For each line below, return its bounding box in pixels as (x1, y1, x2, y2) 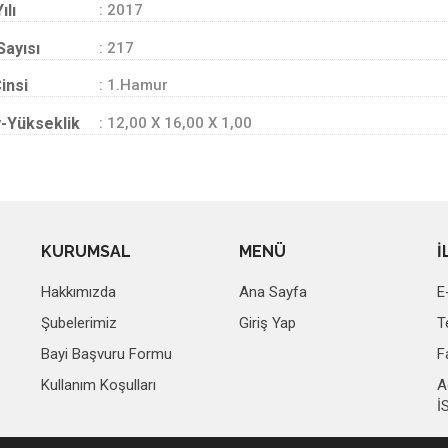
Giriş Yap (238, 314, 296, 332)
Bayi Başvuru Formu (40, 345, 172, 363)
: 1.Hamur (99, 76, 168, 94)
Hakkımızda (40, 283, 116, 301)
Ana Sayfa (238, 283, 307, 301)
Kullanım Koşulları (40, 376, 156, 394)
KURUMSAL (40, 242, 131, 261)
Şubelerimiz (40, 314, 117, 332)
